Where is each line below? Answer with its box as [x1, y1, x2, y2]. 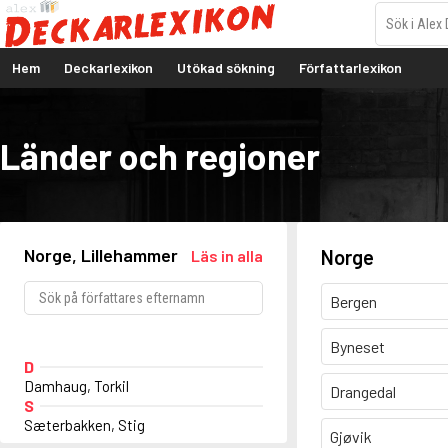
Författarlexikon [299, 59, 402, 76]
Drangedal [329, 382, 396, 402]
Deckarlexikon [64, 59, 153, 76]
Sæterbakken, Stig [24, 416, 145, 435]
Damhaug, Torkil [24, 377, 129, 396]
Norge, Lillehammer [24, 244, 178, 267]
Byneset [329, 337, 385, 357]
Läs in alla [190, 246, 263, 266]
